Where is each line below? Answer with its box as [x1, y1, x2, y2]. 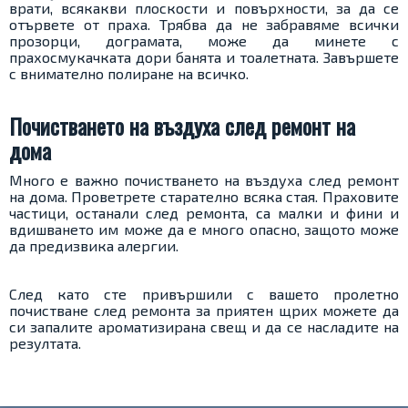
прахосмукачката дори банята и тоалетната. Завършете [9, 48, 399, 66]
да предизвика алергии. [9, 237, 178, 255]
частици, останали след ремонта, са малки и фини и [9, 204, 399, 222]
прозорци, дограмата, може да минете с [9, 32, 399, 50]
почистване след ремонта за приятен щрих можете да [9, 301, 399, 320]
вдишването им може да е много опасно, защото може [9, 220, 399, 239]
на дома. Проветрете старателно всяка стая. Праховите [9, 188, 399, 206]
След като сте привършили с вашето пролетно [9, 285, 399, 303]
